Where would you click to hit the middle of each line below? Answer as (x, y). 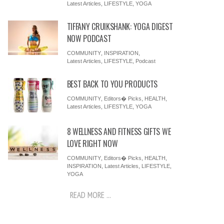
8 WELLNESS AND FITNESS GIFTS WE (119, 131)
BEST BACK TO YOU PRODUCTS (112, 84)
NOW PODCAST (89, 38)
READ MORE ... (91, 195)
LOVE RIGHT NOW (92, 143)
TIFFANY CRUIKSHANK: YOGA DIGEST (120, 26)
